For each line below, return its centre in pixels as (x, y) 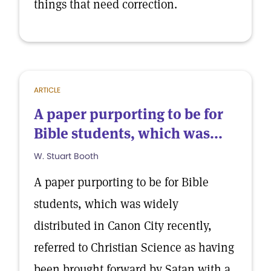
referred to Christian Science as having (134, 247)
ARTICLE (47, 90)
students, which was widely (106, 204)
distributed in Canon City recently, (123, 226)
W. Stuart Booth (66, 156)
